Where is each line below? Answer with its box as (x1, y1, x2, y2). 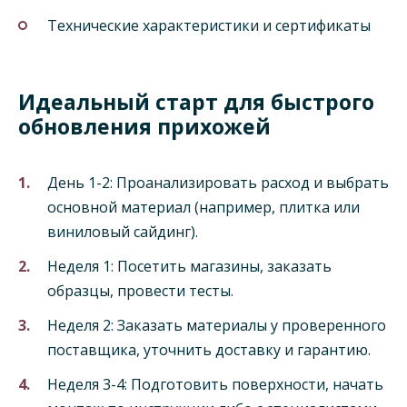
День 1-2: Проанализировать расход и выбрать (47, 172, 389, 193)
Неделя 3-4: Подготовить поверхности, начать (47, 374, 383, 395)
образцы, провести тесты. (47, 281, 233, 302)
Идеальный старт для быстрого (18, 86, 374, 116)
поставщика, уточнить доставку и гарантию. (47, 340, 371, 361)
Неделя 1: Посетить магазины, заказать (47, 256, 332, 277)
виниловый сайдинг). (47, 221, 198, 242)
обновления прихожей (18, 111, 271, 141)
